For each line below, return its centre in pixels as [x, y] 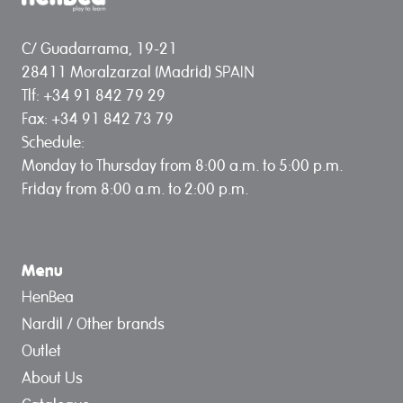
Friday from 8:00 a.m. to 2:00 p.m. [135, 188]
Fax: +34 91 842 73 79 [98, 118]
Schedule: [53, 141]
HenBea [48, 296]
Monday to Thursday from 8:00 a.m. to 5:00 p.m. [182, 165]
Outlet [41, 350]
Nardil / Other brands [93, 323]
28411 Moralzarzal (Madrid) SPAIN [138, 71]
